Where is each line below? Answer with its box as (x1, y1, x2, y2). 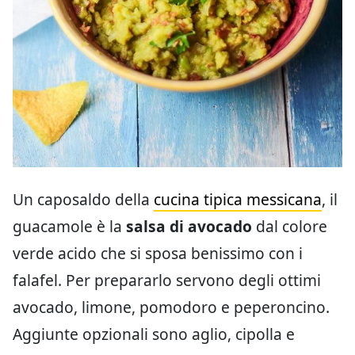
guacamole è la (13, 216, 126, 238)
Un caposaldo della (13, 189, 154, 211)
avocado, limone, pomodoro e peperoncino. (13, 296, 330, 319)
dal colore (252, 216, 327, 238)
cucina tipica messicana (154, 189, 322, 211)
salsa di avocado (126, 216, 252, 238)
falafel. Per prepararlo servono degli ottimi (13, 269, 321, 292)
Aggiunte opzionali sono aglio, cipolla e (13, 323, 295, 345)
